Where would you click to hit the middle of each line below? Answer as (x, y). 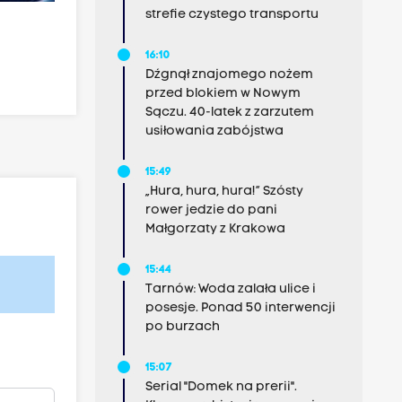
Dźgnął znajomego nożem (229, 75)
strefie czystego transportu (232, 15)
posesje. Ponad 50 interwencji (240, 308)
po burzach (182, 327)
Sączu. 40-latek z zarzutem (229, 113)
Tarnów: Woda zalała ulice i (230, 289)
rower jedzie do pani (211, 210)
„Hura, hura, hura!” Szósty (224, 192)
